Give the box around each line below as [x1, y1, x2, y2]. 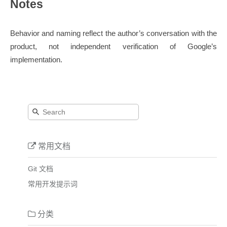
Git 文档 [28, 164, 53, 173]
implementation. [10, 55, 62, 64]
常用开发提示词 [28, 179, 78, 188]
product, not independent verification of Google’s [10, 42, 217, 51]
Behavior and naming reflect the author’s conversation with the [10, 29, 217, 38]
